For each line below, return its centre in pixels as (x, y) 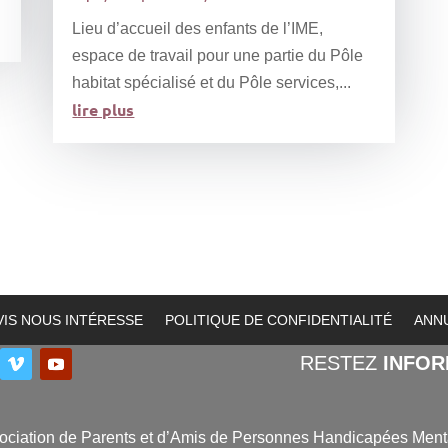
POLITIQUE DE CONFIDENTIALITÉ (278, 320)
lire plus (103, 110)
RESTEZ (341, 363)
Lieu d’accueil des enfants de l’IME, (198, 29)
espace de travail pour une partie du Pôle (218, 56)
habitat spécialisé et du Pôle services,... (212, 83)
